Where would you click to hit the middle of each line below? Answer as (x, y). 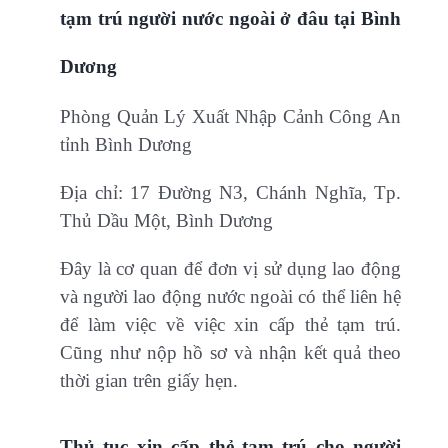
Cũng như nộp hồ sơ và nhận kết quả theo (231, 353)
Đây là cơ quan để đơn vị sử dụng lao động (231, 269)
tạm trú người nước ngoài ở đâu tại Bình (231, 19)
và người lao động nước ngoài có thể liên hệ (231, 297)
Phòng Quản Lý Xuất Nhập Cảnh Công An (231, 117)
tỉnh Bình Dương (126, 145)
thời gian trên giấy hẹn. (149, 381)
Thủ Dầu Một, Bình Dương (166, 221)
